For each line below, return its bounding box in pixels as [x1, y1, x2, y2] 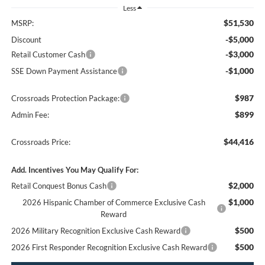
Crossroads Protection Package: [11, 93, 119, 104]
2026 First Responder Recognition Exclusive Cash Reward [11, 243, 207, 253]
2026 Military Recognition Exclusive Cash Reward [11, 226, 180, 236]
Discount [11, 35, 41, 45]
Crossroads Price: [11, 137, 70, 147]
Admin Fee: [11, 110, 49, 120]
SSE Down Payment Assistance [11, 66, 117, 76]
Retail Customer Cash [11, 50, 85, 60]
